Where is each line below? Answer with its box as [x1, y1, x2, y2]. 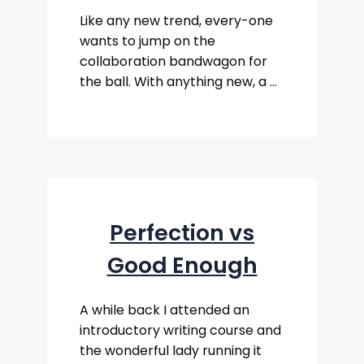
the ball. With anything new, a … [80, 72, 277, 92]
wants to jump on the [80, 32, 215, 51]
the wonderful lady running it [80, 341, 262, 361]
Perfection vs [110, 217, 254, 248]
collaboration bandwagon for [80, 52, 267, 71]
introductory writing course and [80, 321, 281, 340]
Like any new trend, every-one [80, 11, 273, 31]
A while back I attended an [80, 301, 249, 320]
